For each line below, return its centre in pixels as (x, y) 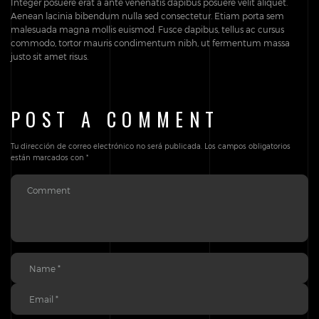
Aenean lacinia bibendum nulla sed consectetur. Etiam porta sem (147, 15)
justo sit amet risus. (49, 56)
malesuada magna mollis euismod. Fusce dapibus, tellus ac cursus (147, 29)
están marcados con (48, 157)
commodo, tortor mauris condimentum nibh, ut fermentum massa (150, 42)
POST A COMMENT (115, 119)
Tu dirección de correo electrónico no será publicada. (106, 146)
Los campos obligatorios (247, 146)
